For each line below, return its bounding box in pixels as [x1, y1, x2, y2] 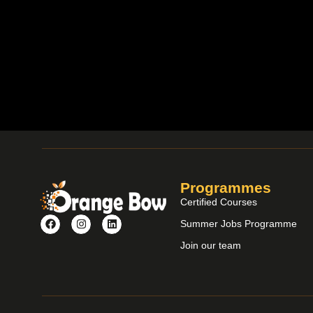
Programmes [180, 180, 272, 196]
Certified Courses [180, 196, 258, 208]
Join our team [180, 240, 242, 252]
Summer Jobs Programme [180, 218, 298, 230]
